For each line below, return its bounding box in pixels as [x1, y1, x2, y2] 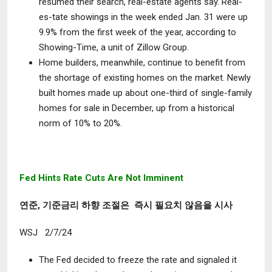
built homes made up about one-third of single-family [39, 87, 252, 98]
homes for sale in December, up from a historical [39, 103, 234, 114]
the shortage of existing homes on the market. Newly [39, 72, 251, 83]
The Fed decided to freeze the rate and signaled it [39, 254, 237, 265]
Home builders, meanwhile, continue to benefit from [39, 57, 245, 68]
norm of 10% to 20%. [39, 118, 122, 129]
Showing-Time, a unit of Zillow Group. [39, 42, 189, 53]
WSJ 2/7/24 [19, 227, 74, 238]
